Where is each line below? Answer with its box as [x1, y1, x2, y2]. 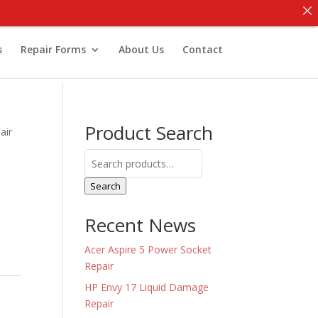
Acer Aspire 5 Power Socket [84, 243, 212, 256]
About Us [118, 43, 164, 56]
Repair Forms [20, 43, 86, 56]
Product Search [84, 120, 214, 146]
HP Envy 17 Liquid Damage [84, 280, 209, 294]
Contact [182, 43, 223, 56]
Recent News [84, 212, 197, 238]
